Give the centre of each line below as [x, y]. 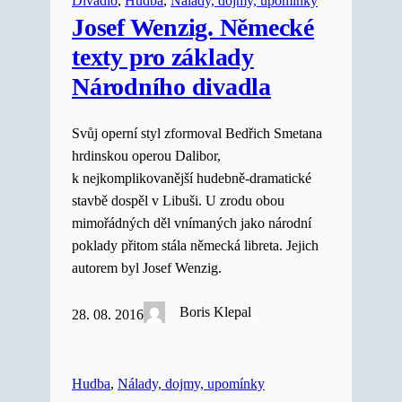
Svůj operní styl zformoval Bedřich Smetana [197, 133]
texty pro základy [163, 57]
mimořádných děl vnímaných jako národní [192, 223]
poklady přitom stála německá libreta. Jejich [195, 245]
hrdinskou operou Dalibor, [146, 156]
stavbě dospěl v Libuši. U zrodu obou [178, 201]
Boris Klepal [216, 312]
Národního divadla [171, 86]
